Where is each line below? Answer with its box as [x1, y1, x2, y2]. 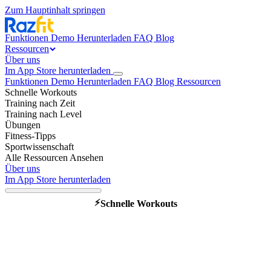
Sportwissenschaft [5, 142, 74, 152]
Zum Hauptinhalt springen [5, 5, 105, 15]
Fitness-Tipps [5, 131, 56, 141]
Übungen [5, 120, 41, 130]
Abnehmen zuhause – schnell [16, 233, 255, 255]
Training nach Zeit [5, 98, 75, 108]
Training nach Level [5, 109, 82, 119]
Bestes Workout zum [50, 211, 221, 233]
